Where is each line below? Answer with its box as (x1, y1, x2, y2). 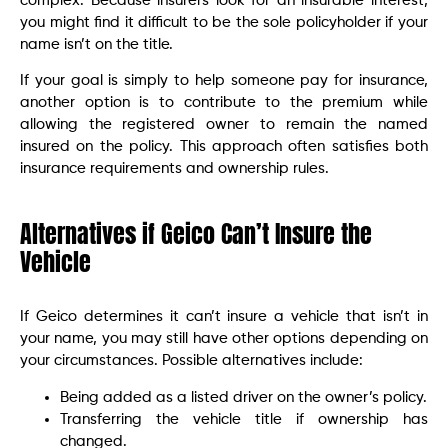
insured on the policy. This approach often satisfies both (20, 139, 428, 155)
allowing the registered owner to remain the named (20, 117, 428, 133)
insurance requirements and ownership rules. (20, 161, 329, 177)
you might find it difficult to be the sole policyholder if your (20, 14, 428, 30)
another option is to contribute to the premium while (20, 95, 428, 111)
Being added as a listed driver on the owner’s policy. (60, 389, 427, 405)
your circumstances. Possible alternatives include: (20, 353, 363, 369)
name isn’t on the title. (20, 36, 173, 52)
